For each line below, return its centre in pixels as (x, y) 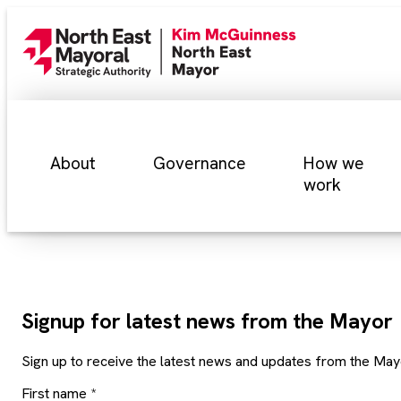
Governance (200, 163)
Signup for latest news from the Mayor (207, 321)
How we (334, 163)
